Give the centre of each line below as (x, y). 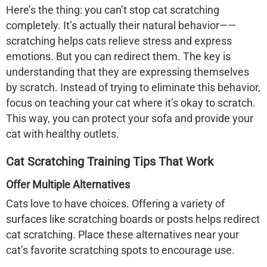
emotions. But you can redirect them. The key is (118, 56)
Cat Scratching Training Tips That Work (110, 162)
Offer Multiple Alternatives (68, 184)
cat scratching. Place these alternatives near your (122, 235)
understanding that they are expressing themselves (128, 72)
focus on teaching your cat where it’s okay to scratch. (131, 103)
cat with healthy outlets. (63, 134)
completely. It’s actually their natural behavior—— (121, 25)
